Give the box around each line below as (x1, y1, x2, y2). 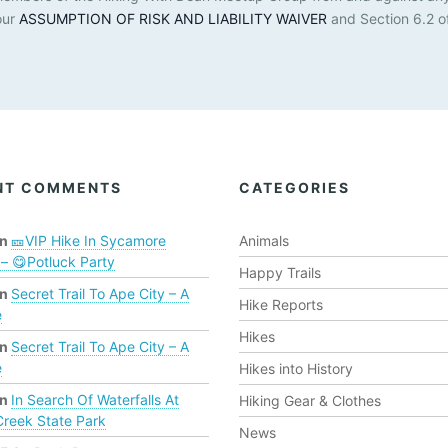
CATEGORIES (239, 179, 350, 197)
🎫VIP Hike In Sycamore (10, 232, 166, 250)
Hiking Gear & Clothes (239, 392, 381, 410)
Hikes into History (239, 360, 353, 378)
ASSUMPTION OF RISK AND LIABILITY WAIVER (18, 10, 327, 28)
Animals (239, 232, 289, 250)
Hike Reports (239, 296, 323, 314)
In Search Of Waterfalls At (10, 391, 179, 409)
